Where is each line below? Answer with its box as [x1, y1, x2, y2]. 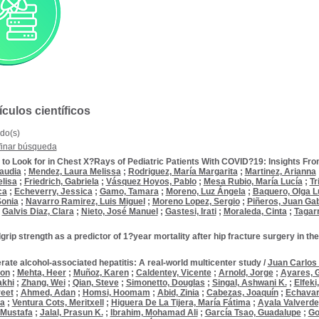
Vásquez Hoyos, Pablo [105, 177, 197, 187]
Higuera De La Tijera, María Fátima [110, 298, 251, 308]
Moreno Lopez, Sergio [152, 197, 240, 206]
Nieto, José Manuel [80, 206, 158, 216]
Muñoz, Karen [73, 268, 129, 278]
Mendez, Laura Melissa [28, 167, 121, 177]
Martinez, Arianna [244, 167, 316, 177]
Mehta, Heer [16, 268, 66, 278]
